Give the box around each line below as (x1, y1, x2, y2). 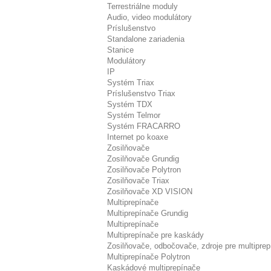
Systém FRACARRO (107, 122, 180, 131)
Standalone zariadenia (107, 34, 184, 44)
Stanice (107, 45, 134, 54)
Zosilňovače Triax (107, 176, 169, 185)
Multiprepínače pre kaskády (107, 230, 204, 240)
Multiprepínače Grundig (107, 209, 188, 218)
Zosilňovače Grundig (107, 154, 179, 163)
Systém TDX (107, 100, 152, 109)
